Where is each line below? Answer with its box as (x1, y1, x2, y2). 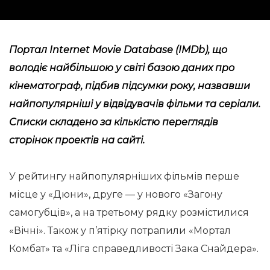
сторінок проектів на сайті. (9, 134, 145, 146)
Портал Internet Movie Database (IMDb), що (9, 44, 227, 55)
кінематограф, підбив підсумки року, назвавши (9, 80, 250, 92)
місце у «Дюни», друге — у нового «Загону (9, 189, 222, 200)
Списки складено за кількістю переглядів (9, 116, 218, 128)
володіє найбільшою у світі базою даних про (9, 62, 234, 74)
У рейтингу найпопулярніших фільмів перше (9, 171, 239, 182)
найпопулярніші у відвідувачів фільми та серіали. (9, 98, 260, 110)
